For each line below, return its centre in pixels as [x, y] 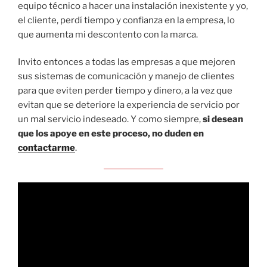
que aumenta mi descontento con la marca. [108, 34]
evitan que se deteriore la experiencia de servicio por [129, 105]
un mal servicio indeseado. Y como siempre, [110, 119]
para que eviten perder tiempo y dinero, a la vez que [125, 91]
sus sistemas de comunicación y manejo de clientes [126, 77]
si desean [223, 119]
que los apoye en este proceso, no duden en [111, 134]
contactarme [46, 148]
